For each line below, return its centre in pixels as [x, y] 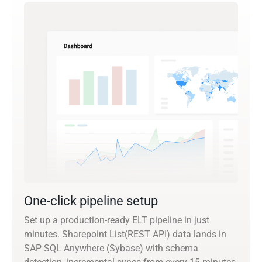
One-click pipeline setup [91, 201]
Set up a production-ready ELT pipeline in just [117, 220]
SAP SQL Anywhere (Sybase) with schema [111, 248]
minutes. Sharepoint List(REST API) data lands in [125, 234]
